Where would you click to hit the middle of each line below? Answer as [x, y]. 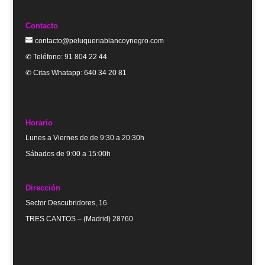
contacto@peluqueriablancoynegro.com [99, 41]
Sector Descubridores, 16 [66, 203]
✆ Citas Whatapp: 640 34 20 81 [76, 73]
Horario [39, 123]
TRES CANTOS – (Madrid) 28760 [79, 219]
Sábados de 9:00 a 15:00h [68, 154]
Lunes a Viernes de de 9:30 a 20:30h [85, 138]
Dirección [43, 188]
